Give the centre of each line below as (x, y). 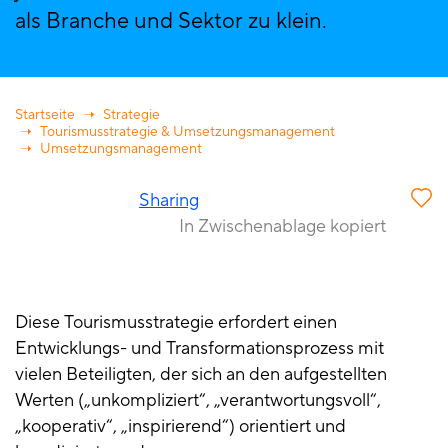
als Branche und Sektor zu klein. (171, 21)
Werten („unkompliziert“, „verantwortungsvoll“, (198, 401)
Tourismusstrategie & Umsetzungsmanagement (187, 132)
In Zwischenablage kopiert (282, 227)
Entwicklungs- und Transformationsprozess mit (199, 349)
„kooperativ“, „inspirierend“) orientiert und (180, 427)
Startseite (45, 115)
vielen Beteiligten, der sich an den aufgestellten (201, 375)
